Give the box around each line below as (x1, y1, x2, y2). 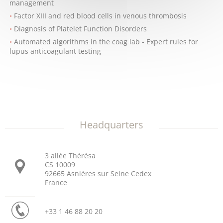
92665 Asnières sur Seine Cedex (45, 169, 151, 178)
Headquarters (80, 117, 143, 131)
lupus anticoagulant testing (9, 46, 101, 56)
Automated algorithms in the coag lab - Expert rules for (14, 36, 198, 46)
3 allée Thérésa (45, 151, 96, 160)
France (45, 178, 67, 187)
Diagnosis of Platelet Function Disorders (14, 23, 147, 33)
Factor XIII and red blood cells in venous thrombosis (14, 10, 187, 20)
